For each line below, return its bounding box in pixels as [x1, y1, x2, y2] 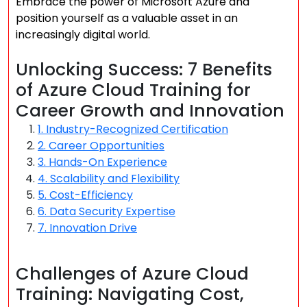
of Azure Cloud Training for [16, 78, 251, 102]
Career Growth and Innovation [16, 99, 284, 123]
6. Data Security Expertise [38, 204, 175, 219]
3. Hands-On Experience [38, 154, 167, 170]
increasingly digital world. [16, 27, 150, 42]
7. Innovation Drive [38, 220, 137, 236]
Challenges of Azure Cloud [16, 262, 249, 286]
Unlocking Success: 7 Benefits [16, 58, 272, 82]
